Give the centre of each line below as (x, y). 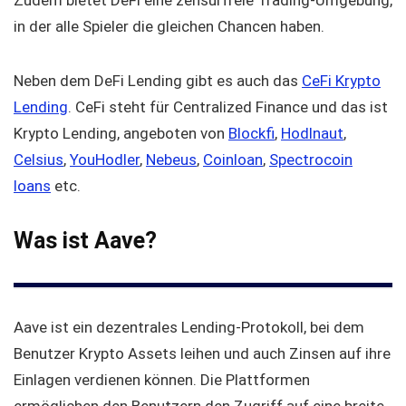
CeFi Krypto (341, 81)
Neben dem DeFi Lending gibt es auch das (158, 81)
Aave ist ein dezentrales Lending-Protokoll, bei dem (189, 328)
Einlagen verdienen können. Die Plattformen (162, 380)
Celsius (39, 160)
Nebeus (171, 160)
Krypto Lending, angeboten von (121, 134)
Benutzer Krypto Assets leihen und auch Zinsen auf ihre (202, 354)
